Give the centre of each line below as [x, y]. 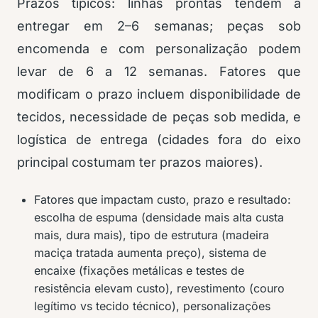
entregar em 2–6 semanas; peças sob [159, 26]
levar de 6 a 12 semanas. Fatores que [159, 72]
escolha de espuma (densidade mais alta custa [159, 218]
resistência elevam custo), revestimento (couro [159, 289]
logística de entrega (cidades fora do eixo [159, 140]
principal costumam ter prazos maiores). [140, 163]
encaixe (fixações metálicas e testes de [139, 271]
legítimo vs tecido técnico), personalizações [152, 306]
